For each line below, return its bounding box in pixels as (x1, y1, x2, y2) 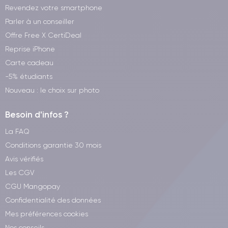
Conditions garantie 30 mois (5, 141, 101, 149)
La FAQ (5, 127, 30, 135)
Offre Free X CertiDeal (5, 31, 81, 39)
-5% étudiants (5, 72, 52, 80)
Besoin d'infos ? (5, 109, 69, 120)
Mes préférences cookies (5, 210, 88, 218)
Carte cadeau (5, 59, 53, 67)
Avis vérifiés (5, 155, 43, 163)
